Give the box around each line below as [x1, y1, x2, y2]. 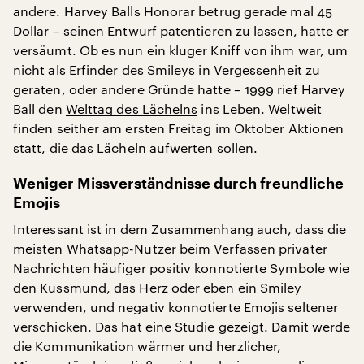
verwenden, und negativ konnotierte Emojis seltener [13, 298, 338, 314]
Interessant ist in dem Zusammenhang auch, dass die [13, 220, 346, 236]
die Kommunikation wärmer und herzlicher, [13, 337, 282, 353]
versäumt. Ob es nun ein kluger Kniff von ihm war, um [13, 41, 349, 58]
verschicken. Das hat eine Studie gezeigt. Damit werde [13, 318, 351, 334]
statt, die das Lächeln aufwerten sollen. [13, 139, 258, 155]
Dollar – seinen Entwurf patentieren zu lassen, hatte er [13, 22, 349, 38]
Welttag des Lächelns [65, 100, 198, 116]
